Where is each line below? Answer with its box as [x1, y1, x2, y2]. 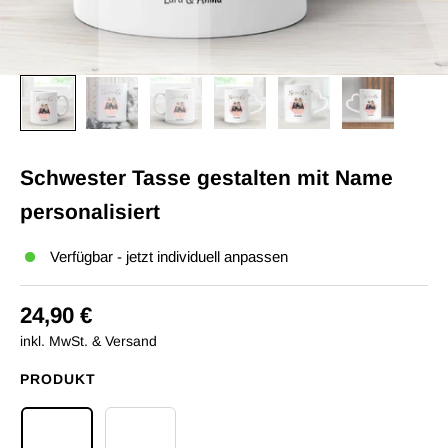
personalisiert [20, 200, 160, 223]
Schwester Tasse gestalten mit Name [20, 166, 393, 189]
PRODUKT [20, 371, 96, 387]
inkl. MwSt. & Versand [20, 333, 157, 349]
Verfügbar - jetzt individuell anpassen [50, 248, 288, 265]
